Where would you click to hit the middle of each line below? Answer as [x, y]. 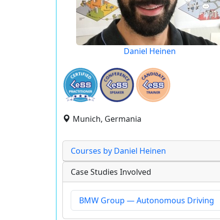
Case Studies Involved [111, 172]
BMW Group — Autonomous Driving [147, 200]
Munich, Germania [107, 119]
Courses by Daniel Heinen [118, 151]
